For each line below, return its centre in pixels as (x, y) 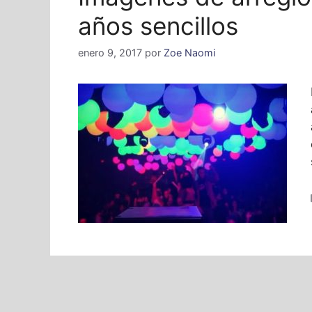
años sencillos (158, 26)
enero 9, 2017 (110, 53)
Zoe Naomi (189, 53)
